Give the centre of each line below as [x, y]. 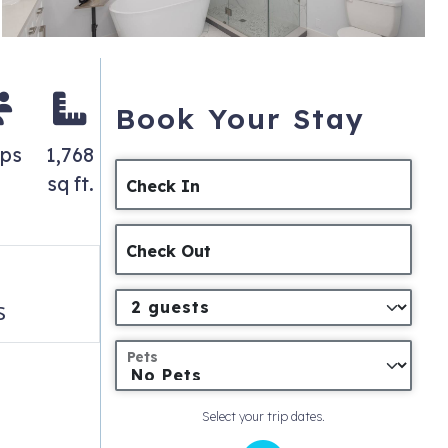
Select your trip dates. [263, 416]
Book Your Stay [240, 119]
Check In [163, 186]
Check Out [169, 251]
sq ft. [70, 184]
